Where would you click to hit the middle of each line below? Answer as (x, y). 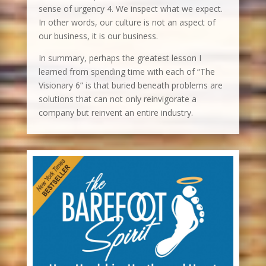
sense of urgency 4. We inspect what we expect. (130, 9)
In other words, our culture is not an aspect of (127, 23)
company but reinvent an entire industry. (115, 113)
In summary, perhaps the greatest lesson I (120, 58)
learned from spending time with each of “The (126, 72)
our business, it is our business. (98, 36)
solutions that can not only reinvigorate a (117, 99)
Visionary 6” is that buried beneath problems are (130, 85)
